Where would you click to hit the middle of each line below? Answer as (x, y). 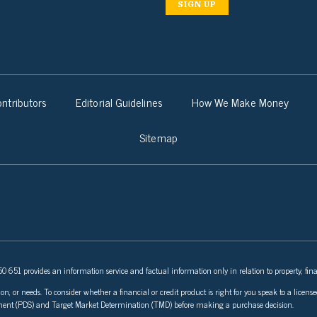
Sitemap (158, 137)
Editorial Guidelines (119, 102)
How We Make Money (240, 102)
